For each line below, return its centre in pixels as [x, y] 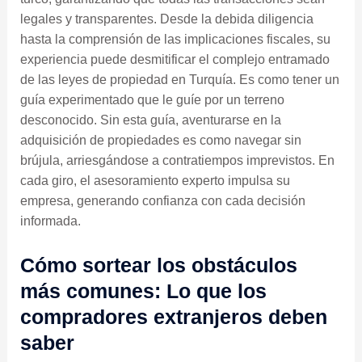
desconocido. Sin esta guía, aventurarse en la [150, 120]
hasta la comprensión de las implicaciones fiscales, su [175, 40]
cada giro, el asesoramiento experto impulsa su [155, 181]
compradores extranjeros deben [173, 317]
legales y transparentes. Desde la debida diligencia [166, 19]
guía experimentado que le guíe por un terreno [152, 100]
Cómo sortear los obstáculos [158, 265]
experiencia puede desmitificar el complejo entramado [175, 60]
